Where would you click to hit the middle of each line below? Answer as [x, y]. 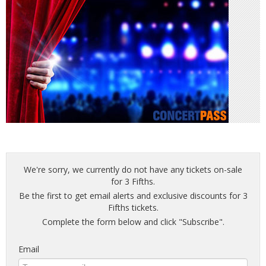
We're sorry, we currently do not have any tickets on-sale [133, 170]
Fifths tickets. [133, 208]
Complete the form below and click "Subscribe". [133, 222]
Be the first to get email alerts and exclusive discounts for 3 [133, 196]
